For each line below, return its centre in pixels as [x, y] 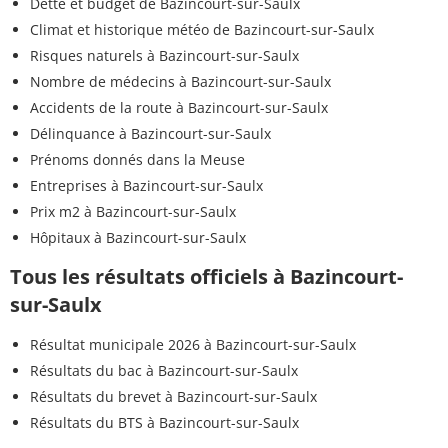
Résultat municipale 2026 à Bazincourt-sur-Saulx [193, 345]
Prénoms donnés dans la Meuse [137, 160]
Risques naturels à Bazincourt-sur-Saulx [164, 56]
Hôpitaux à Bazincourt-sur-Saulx [138, 238]
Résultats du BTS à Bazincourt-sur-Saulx [164, 423]
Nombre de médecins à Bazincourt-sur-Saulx [180, 82]
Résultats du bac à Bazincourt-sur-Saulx [164, 371]
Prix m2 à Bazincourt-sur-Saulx [133, 212]
